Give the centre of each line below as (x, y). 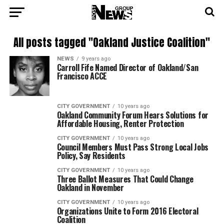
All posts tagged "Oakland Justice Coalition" (112, 43)
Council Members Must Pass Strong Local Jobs (132, 147)
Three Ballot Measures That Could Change (125, 179)
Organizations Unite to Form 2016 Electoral (127, 211)
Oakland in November (90, 187)
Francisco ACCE (82, 76)
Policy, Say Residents (91, 155)
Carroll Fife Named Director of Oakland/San (127, 67)
